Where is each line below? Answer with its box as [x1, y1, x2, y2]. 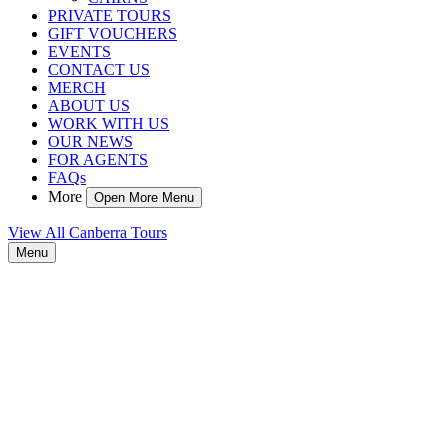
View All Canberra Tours [8, 224, 167, 241]
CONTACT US [48, 61, 150, 78]
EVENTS [48, 43, 111, 60]
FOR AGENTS [48, 151, 148, 168]
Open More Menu [94, 190, 194, 205]
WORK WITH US [48, 115, 169, 132]
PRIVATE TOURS [48, 7, 171, 24]
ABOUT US [48, 97, 130, 114]
